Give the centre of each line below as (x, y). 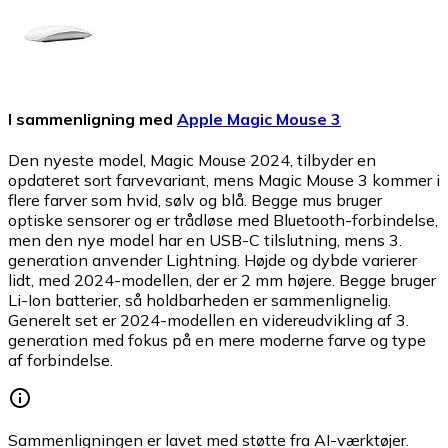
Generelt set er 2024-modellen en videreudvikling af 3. (208, 320)
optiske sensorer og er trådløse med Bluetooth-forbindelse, (223, 220)
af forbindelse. (60, 360)
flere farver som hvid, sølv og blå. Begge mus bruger (195, 200)
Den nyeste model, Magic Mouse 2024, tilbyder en (192, 160)
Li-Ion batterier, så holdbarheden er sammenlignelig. (199, 300)
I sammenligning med (90, 119)
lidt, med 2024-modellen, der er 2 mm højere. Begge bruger (222, 280)
